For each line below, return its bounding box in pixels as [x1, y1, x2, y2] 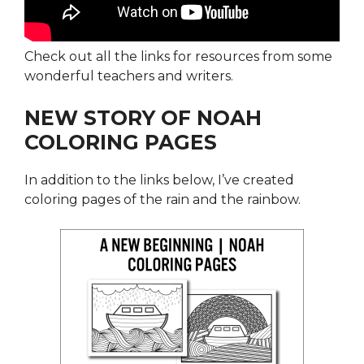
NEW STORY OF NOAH [24, 106, 262, 130]
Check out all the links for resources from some [24, 49, 332, 64]
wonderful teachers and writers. [24, 68, 233, 84]
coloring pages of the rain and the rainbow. [24, 192, 301, 207]
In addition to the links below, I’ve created [24, 172, 294, 188]
